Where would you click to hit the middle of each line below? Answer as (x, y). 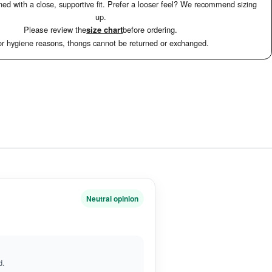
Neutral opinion (112, 199)
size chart (105, 29)
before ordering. (150, 29)
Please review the (55, 29)
